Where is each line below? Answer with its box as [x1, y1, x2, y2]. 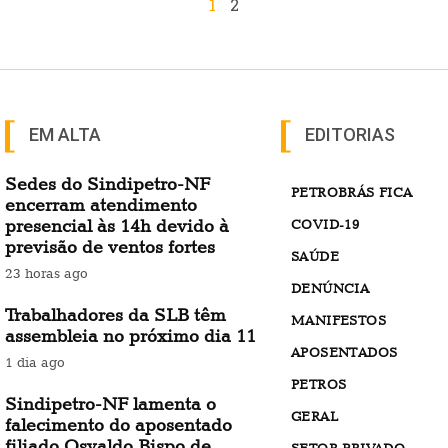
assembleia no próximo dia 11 [5, 325, 256, 347]
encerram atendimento [5, 194, 197, 216]
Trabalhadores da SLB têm [5, 304, 226, 326]
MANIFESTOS [291, 312, 386, 329]
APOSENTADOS [291, 344, 398, 361]
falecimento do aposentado [5, 414, 232, 436]
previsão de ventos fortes [5, 236, 215, 258]
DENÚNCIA [291, 280, 370, 297]
